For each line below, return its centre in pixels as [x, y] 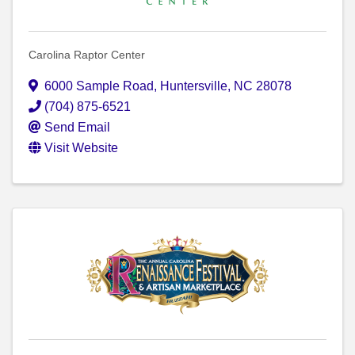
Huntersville [194, 86]
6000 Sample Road [99, 86]
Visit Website [81, 148]
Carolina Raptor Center [87, 55]
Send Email [77, 128]
